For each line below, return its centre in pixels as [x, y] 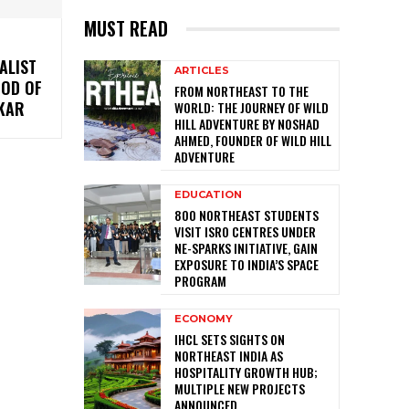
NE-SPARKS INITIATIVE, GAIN [246, 248]
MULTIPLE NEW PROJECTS [240, 389]
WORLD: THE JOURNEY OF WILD [252, 108]
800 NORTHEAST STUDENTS [246, 215]
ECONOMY [204, 319]
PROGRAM [200, 281]
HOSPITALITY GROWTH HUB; [246, 372]
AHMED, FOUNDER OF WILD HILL [253, 141]
